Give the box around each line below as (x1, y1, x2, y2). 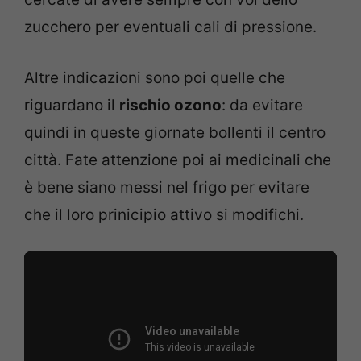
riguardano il (24, 95, 119, 114)
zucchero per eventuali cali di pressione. (24, 18, 317, 37)
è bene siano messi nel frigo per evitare (24, 177, 309, 197)
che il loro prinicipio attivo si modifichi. (24, 205, 304, 224)
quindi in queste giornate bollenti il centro (24, 122, 326, 142)
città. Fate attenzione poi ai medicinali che (24, 150, 331, 169)
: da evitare (222, 95, 303, 114)
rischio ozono (119, 95, 222, 114)
